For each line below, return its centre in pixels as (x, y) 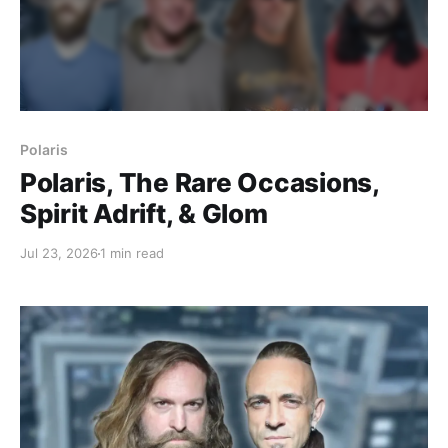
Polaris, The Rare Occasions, (199, 183)
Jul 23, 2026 (59, 253)
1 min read (132, 253)
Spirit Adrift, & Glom (144, 214)
